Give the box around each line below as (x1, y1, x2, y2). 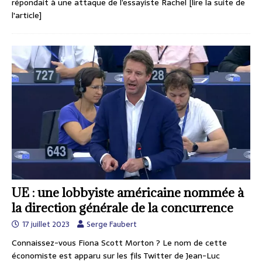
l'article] (12, 8, 42, 22)
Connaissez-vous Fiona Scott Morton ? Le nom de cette (12, 236, 227, 250)
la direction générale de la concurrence (12, 200, 233, 216)
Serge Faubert (87, 218, 137, 231)
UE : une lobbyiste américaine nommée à (12, 185, 244, 201)
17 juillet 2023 (22, 218, 70, 231)
